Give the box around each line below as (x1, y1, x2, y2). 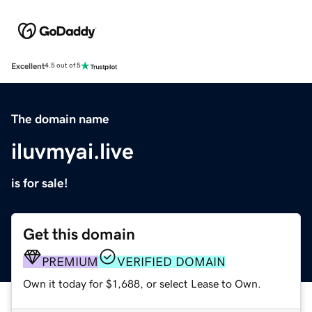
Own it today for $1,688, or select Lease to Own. (23, 277, 261, 289)
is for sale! (11, 176, 68, 189)
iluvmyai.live (11, 139, 134, 162)
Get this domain (23, 226, 135, 242)
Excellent (11, 61, 45, 70)
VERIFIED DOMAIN (117, 255, 226, 268)
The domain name (11, 112, 109, 125)
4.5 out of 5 (45, 62, 81, 70)
